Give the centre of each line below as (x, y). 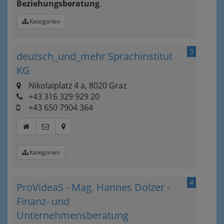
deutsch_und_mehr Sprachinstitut (94, 56)
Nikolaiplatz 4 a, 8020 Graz (76, 85)
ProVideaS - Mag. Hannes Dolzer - (93, 187)
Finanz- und (43, 201)
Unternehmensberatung (72, 215)
